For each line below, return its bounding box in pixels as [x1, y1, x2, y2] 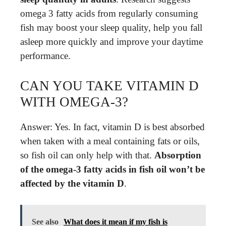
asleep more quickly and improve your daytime [20, 36, 203, 47]
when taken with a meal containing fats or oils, [20, 135, 200, 146]
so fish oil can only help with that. [20, 149, 154, 160]
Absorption [154, 149, 201, 160]
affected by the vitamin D [20, 178, 124, 189]
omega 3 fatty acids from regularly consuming [20, 8, 198, 19]
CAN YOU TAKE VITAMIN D [20, 78, 199, 93]
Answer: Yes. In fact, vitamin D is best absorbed [20, 121, 205, 132]
